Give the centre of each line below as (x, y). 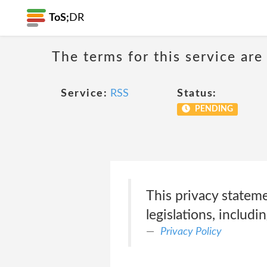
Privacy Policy (191, 232)
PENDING (213, 109)
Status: (197, 94)
